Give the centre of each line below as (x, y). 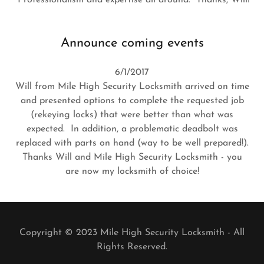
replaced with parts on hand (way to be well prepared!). (132, 143)
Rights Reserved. (132, 247)
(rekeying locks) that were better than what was (132, 115)
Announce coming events (132, 43)
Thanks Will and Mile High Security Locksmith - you (132, 157)
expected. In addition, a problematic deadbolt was (132, 129)
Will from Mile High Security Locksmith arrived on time (132, 86)
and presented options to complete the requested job (132, 100)
